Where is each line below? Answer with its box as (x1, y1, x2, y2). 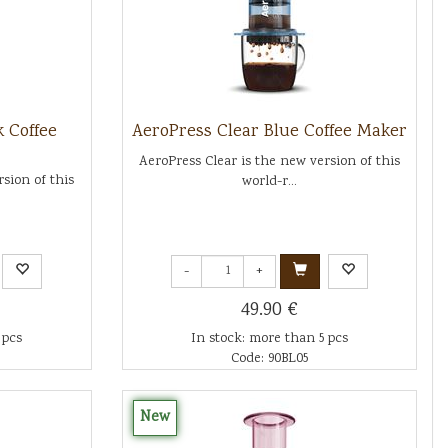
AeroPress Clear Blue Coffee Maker (131, 119, 407, 145)
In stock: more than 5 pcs (190, 329, 348, 349)
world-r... (241, 172, 297, 192)
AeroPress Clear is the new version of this (138, 152, 400, 172)
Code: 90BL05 (230, 349, 308, 369)
